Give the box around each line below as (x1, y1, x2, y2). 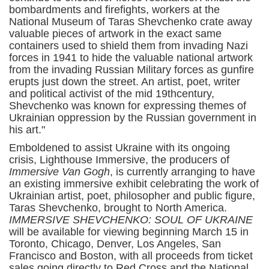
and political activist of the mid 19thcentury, (9, 87, 214, 100)
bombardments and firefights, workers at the (9, 3, 220, 16)
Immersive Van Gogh (9, 165, 110, 178)
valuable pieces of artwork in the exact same (9, 27, 222, 40)
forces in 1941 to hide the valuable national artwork (9, 51, 253, 64)
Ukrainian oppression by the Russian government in (9, 111, 256, 124)
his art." (9, 123, 45, 136)
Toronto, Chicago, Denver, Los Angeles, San (9, 237, 221, 250)
